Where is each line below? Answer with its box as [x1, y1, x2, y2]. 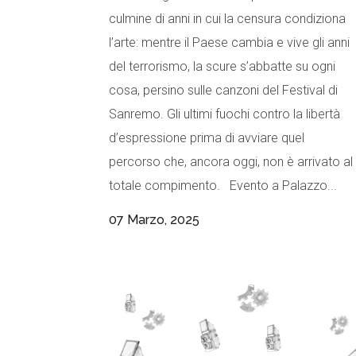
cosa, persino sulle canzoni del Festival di [109, 83, 338, 99]
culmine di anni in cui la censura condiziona [109, 11, 346, 27]
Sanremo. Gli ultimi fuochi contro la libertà [109, 106, 340, 122]
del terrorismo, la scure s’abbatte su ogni [109, 59, 335, 75]
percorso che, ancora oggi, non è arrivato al [109, 154, 353, 170]
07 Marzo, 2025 [109, 212, 199, 228]
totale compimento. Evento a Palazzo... [109, 178, 337, 194]
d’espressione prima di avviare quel [109, 130, 304, 146]
